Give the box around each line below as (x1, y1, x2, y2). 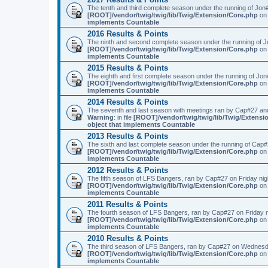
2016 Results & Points (87, 29, 168, 38)
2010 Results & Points (87, 234, 168, 243)
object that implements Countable (87, 121, 195, 128)
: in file (114, 114, 133, 121)
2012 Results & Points (87, 166, 168, 175)
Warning (87, 114, 114, 121)
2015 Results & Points (87, 63, 168, 72)
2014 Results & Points (87, 98, 168, 106)
